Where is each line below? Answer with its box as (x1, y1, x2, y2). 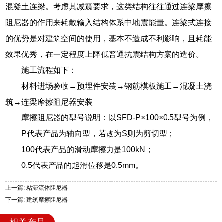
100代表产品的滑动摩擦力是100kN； (21, 145, 154, 154)
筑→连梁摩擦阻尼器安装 (5, 97, 93, 106)
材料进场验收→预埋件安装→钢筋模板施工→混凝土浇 (21, 81, 212, 90)
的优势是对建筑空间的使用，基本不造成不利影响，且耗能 (5, 34, 212, 43)
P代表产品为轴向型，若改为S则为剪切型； (21, 129, 175, 138)
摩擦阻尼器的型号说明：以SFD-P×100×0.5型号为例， (21, 113, 214, 122)
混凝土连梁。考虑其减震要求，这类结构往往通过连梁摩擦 (5, 2, 212, 11)
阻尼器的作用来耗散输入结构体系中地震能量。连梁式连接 (5, 18, 212, 27)
